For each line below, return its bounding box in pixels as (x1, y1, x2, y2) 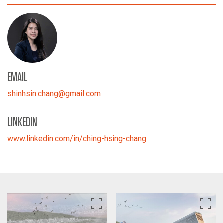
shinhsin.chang (7, 89, 58, 98)
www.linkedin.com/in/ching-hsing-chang (7, 134, 146, 143)
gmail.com (65, 89, 101, 98)
